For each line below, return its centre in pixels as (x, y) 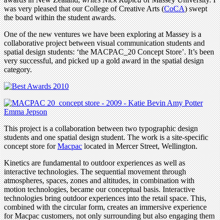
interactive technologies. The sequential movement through (95, 171)
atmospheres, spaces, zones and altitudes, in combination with (99, 180)
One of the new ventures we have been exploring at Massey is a (103, 34)
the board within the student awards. (60, 17)
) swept (196, 8)
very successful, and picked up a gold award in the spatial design (104, 60)
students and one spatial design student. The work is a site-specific (106, 137)
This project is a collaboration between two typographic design (101, 128)
